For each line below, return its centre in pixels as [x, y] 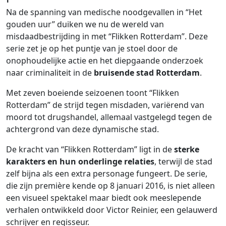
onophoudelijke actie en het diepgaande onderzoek [105, 61]
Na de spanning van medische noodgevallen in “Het [104, 12]
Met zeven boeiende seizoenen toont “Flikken [93, 93]
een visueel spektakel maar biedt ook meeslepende [104, 198]
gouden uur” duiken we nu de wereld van [85, 24]
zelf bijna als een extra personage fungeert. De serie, [107, 174]
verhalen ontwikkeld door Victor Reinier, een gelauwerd [112, 210]
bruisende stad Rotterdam [147, 73]
